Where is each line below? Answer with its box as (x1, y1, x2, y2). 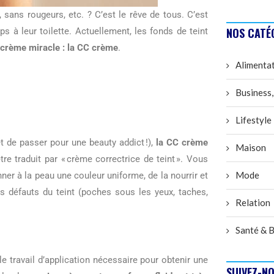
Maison (235, 142, 266, 154)
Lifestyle (235, 114, 272, 126)
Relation (235, 197, 270, 209)
